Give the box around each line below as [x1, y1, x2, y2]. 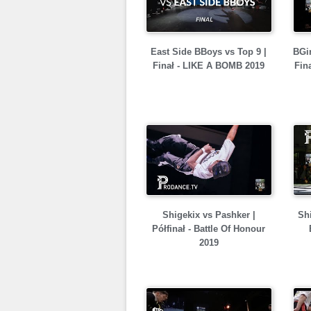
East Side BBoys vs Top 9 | [151, 47, 267, 57]
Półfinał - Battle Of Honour [152, 224, 265, 234]
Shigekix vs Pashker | [162, 210, 255, 220]
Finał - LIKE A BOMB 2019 [153, 60, 264, 71]
